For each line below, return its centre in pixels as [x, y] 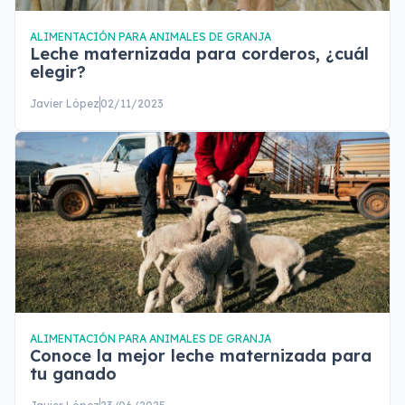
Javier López [65, 104]
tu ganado [73, 374]
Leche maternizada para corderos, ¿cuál [199, 54]
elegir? [58, 72]
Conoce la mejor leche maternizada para [201, 356]
